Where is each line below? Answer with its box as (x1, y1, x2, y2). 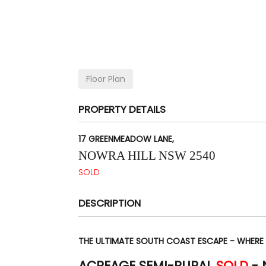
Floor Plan (86, 73, 125, 85)
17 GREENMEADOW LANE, (78, 133, 174, 145)
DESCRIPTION (78, 196, 141, 211)
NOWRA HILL (78, 148, 156, 163)
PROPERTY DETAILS (78, 102, 166, 116)
